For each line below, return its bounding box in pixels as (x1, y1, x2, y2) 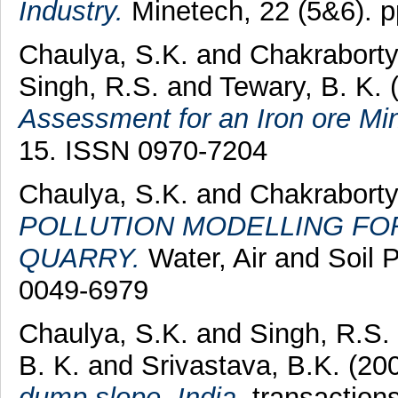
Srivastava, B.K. (140, 349, 340, 381)
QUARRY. (18, 242, 140, 274)
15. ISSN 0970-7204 (18, 134, 267, 166)
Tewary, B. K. (219, 70, 390, 102)
